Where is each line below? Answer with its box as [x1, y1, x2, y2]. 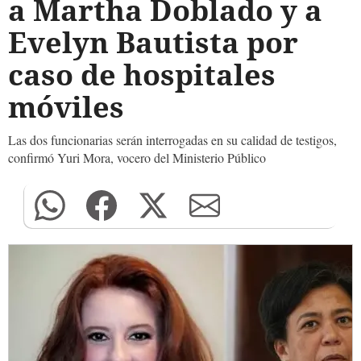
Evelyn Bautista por [8, 23, 298, 62]
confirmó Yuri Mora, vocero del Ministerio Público [8, 149, 266, 166]
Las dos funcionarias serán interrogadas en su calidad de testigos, [8, 131, 337, 148]
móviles [8, 87, 124, 127]
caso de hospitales [8, 55, 276, 94]
